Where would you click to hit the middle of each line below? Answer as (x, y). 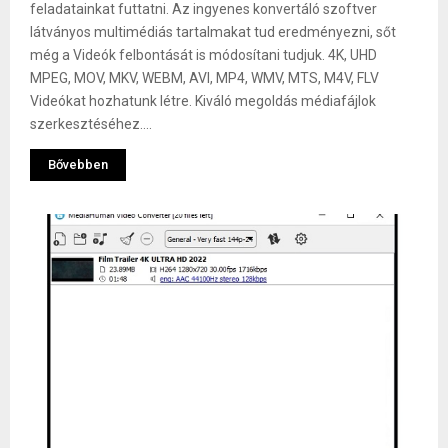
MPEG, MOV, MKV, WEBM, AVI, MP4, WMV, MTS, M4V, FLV (204, 78)
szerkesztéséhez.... (91, 124)
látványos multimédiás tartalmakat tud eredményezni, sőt (213, 32)
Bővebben (78, 165)
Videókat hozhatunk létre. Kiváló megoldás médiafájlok (203, 101)
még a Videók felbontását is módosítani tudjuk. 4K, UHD (203, 55)
